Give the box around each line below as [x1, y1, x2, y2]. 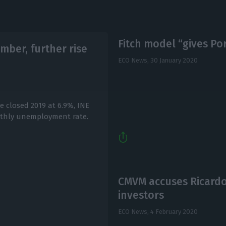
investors [118, 188, 164, 202]
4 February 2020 [150, 207, 198, 215]
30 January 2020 [150, 56, 198, 65]
